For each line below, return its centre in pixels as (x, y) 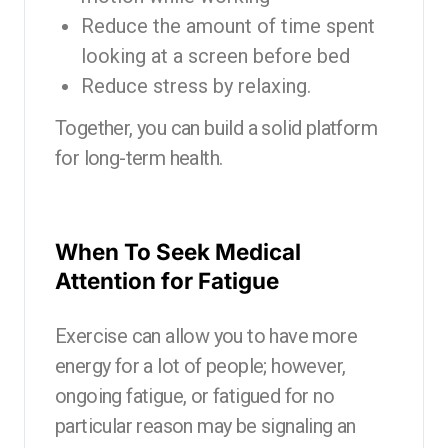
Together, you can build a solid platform (216, 128)
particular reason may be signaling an (205, 426)
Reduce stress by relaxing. (195, 85)
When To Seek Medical (178, 252)
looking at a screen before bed (215, 55)
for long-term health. (139, 158)
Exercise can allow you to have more (206, 336)
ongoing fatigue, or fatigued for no (194, 396)
